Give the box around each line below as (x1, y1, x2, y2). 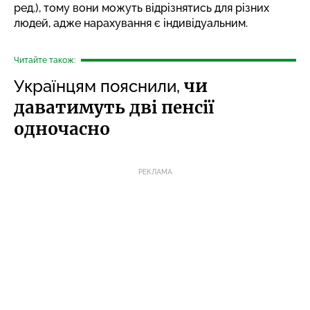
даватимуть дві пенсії (14, 96, 214, 118)
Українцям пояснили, (14, 75, 184, 96)
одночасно (14, 118, 110, 140)
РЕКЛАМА (138, 167, 172, 176)
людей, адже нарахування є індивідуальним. (14, 16, 248, 30)
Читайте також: (14, 55, 75, 65)
